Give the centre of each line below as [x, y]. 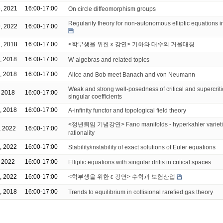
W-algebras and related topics [109, 59]
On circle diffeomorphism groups [112, 9]
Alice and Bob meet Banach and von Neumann [132, 74]
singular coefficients [95, 96]
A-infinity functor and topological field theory [127, 110]
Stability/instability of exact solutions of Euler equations [142, 147]
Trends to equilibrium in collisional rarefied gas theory [141, 192]
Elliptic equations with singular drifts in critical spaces [140, 162]
